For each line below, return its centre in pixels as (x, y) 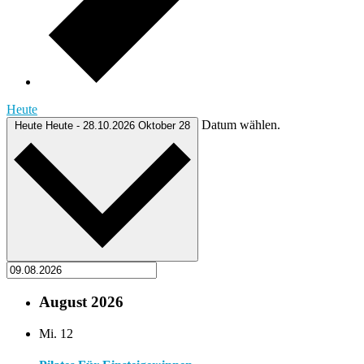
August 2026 (81, 302)
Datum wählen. (241, 124)
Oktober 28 (164, 125)
